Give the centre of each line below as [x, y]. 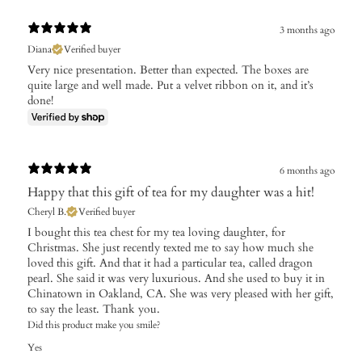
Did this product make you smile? [94, 325]
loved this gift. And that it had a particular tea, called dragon [170, 263]
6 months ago [307, 170]
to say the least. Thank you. [94, 309]
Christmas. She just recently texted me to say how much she [170, 248]
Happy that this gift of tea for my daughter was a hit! [171, 193]
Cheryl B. [47, 212]
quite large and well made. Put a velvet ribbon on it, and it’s [170, 86]
